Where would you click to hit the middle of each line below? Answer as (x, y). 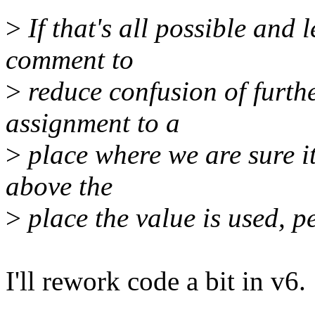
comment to (70, 60)
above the (59, 186)
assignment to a (93, 123)
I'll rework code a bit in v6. (156, 281)
